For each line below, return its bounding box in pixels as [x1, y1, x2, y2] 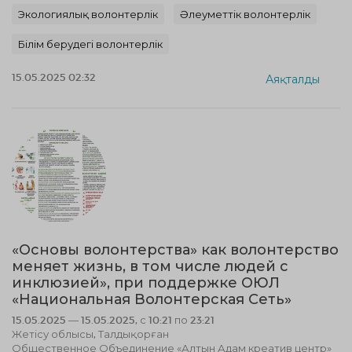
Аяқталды [266, 71, 320, 86]
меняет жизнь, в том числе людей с [12, 258, 288, 275]
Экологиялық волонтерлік [18, 8, 158, 20]
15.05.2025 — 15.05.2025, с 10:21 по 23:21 [12, 313, 214, 326]
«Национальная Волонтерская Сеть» [12, 291, 291, 308]
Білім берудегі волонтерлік [18, 38, 163, 50]
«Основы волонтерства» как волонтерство [12, 241, 339, 258]
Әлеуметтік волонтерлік [180, 8, 310, 20]
